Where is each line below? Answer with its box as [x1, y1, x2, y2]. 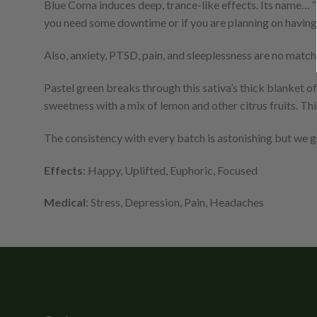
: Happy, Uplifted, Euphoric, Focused [83, 163, 258, 177]
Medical [44, 195, 86, 209]
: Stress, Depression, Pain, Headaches [86, 195, 264, 209]
